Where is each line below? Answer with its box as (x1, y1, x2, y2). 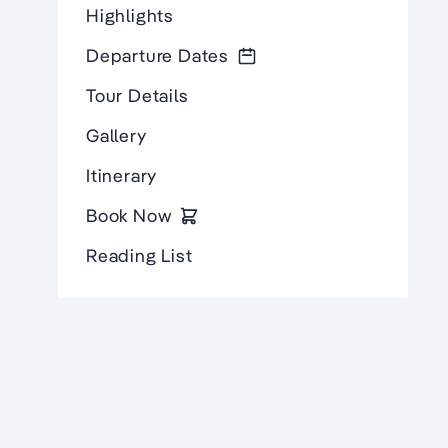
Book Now (86, 204, 172, 228)
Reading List (86, 244, 193, 268)
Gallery (86, 124, 147, 148)
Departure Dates (86, 44, 229, 68)
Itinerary (86, 164, 158, 188)
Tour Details (86, 84, 189, 108)
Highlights (86, 4, 174, 28)
